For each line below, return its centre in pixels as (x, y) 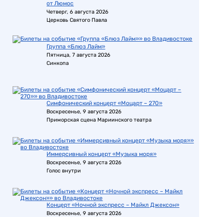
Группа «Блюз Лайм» (76, 46)
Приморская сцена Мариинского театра (99, 120)
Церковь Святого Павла (77, 20)
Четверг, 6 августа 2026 (78, 12)
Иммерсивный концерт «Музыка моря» (102, 154)
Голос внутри (64, 171)
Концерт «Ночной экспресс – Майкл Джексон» (113, 205)
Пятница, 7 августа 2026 (79, 55)
